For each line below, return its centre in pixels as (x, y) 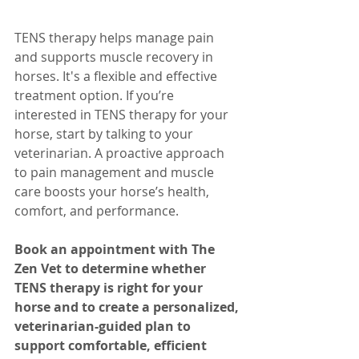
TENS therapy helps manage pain (116, 38)
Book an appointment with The (116, 250)
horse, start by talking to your (105, 134)
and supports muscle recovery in (115, 57)
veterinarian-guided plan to (104, 327)
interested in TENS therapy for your (123, 115)
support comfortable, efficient (112, 346)
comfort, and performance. (97, 211)
